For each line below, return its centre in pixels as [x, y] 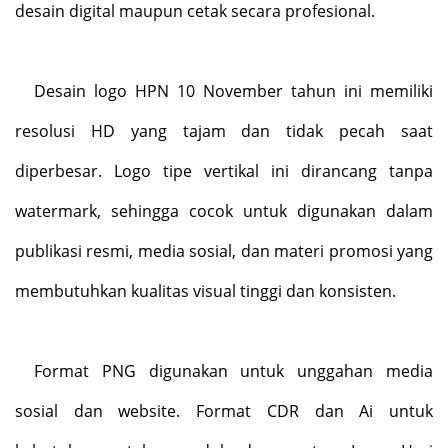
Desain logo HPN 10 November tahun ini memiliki [233, 90]
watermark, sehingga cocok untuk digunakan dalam [224, 210]
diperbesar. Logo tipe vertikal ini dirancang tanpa [224, 170]
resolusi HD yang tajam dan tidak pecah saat [224, 130]
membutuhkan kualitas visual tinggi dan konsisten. [205, 290]
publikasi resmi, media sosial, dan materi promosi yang [224, 250]
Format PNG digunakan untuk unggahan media [233, 370]
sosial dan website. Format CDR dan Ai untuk [224, 410]
